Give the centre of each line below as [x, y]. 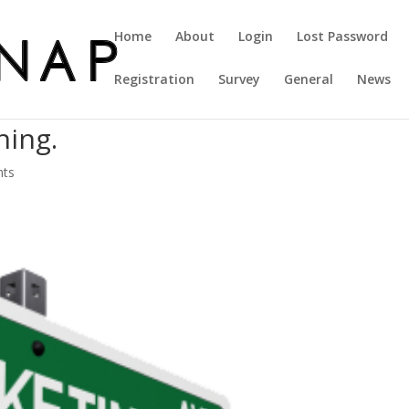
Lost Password [343, 36]
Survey [240, 79]
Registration [155, 79]
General [309, 79]
